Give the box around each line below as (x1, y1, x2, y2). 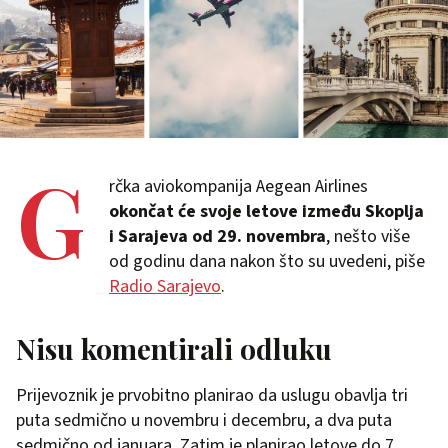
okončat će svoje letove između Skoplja (109, 199, 424, 224)
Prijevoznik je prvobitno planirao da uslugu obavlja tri (16, 383, 408, 408)
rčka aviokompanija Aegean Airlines (109, 174, 368, 199)
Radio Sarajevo (109, 274, 221, 299)
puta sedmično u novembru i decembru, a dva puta (16, 408, 392, 433)
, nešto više (326, 224, 410, 249)
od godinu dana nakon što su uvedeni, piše (109, 249, 425, 274)
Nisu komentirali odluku (16, 330, 332, 367)
